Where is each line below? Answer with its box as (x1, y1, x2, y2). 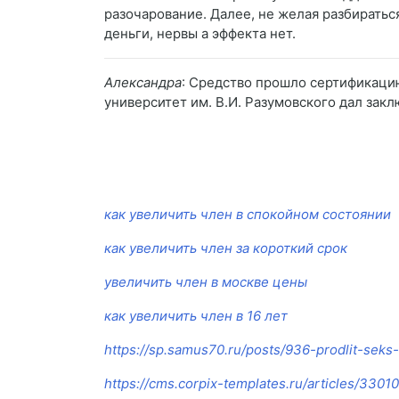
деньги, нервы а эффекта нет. (104, 25, 296, 43)
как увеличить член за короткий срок (104, 240, 347, 257)
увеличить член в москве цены (104, 273, 307, 291)
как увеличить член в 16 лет (104, 307, 288, 325)
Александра (104, 74, 182, 92)
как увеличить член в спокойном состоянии (104, 206, 391, 224)
